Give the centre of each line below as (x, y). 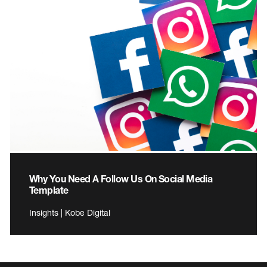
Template (49, 190)
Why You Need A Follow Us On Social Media (121, 178)
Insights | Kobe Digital (70, 212)
